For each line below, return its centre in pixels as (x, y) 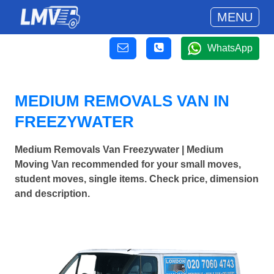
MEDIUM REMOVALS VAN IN (122, 101)
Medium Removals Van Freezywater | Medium (119, 150)
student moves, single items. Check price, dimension (137, 179)
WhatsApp (230, 48)
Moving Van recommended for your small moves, (128, 165)
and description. (52, 194)
